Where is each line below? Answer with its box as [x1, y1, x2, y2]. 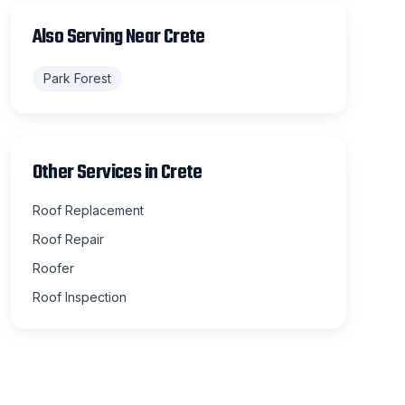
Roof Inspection [32, 289, 127, 305]
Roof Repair [32, 231, 104, 247]
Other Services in [32, 157, 161, 188]
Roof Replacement [32, 202, 144, 218]
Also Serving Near [32, 22, 164, 52]
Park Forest [42, 71, 111, 86]
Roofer [32, 260, 74, 276]
